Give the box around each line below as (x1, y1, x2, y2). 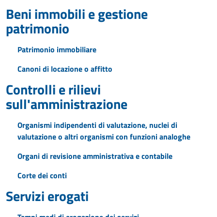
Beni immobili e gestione (6, 3, 148, 24)
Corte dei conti (17, 170, 67, 181)
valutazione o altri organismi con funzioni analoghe (17, 131, 190, 142)
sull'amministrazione (6, 93, 127, 114)
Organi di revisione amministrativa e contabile (17, 150, 172, 162)
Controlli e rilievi (6, 79, 101, 100)
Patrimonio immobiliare (17, 44, 96, 55)
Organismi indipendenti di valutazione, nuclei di (17, 119, 177, 131)
